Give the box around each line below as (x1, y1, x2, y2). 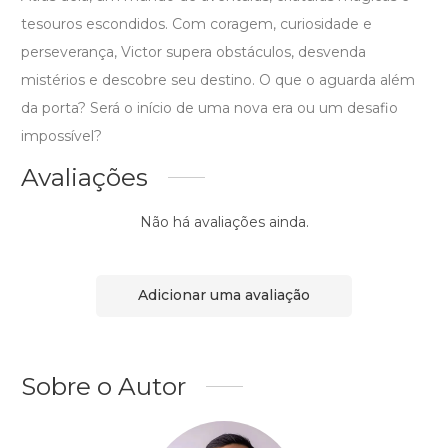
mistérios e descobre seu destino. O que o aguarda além (21, 70, 415, 89)
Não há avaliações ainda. (139, 212, 309, 231)
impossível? (21, 126, 102, 145)
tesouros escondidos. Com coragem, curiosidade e (21, 14, 372, 33)
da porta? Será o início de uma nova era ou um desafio (21, 98, 398, 117)
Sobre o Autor (21, 370, 186, 401)
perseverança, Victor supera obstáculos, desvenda (21, 42, 366, 61)
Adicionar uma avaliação (138, 286, 310, 305)
